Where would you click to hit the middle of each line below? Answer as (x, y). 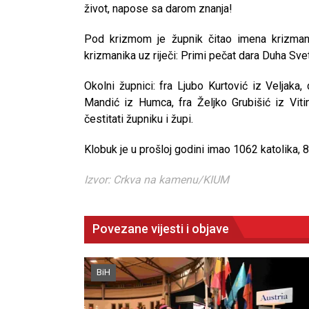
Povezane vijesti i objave (161, 228)
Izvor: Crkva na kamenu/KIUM (157, 179)
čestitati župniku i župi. (139, 119)
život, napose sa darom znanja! (158, 8)
